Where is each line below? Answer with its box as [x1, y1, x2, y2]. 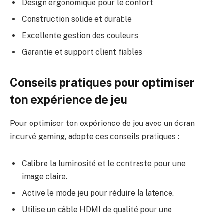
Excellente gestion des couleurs [22, 31, 138, 40]
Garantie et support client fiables [22, 47, 142, 57]
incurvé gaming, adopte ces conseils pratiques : [10, 132, 179, 141]
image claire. [22, 171, 67, 181]
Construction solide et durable [22, 14, 132, 24]
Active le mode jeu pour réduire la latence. [22, 188, 174, 198]
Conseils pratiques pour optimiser [10, 76, 195, 90]
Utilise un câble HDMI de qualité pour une [22, 204, 172, 214]
